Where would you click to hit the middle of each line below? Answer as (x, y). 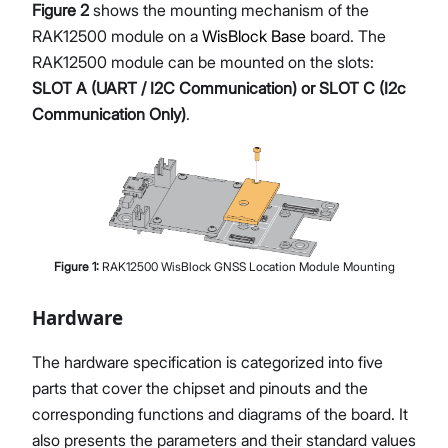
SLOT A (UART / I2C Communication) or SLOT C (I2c (219, 88)
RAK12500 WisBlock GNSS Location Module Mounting (248, 266)
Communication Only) (109, 114)
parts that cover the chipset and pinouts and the (200, 387)
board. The (346, 36)
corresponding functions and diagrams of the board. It (220, 413)
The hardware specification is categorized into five (207, 361)
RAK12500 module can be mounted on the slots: (203, 62)
